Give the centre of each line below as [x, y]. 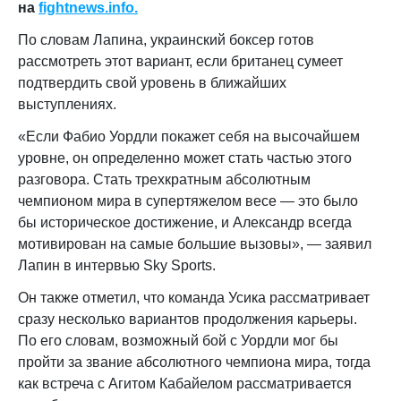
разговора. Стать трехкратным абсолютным [164, 179]
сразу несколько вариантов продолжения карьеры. [188, 319]
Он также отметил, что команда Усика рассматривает [194, 297]
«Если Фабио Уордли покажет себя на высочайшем [189, 136]
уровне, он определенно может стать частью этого [185, 158]
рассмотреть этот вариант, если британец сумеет [180, 61]
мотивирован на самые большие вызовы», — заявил [195, 243]
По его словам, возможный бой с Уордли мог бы [178, 340]
